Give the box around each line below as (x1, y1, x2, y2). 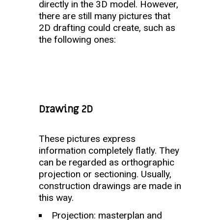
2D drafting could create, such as (39, 22, 175, 33)
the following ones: (39, 34, 116, 45)
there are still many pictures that (39, 10, 170, 22)
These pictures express (39, 133, 136, 144)
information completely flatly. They (39, 145, 179, 156)
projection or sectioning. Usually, (39, 168, 171, 180)
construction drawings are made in (39, 180, 181, 192)
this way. (39, 192, 74, 203)
